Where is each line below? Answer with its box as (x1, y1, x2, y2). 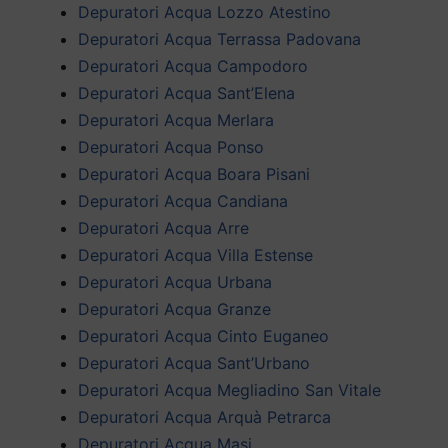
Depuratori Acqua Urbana (78, 271, 272, 292)
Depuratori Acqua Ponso (78, 136, 264, 157)
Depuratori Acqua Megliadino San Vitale (78, 379, 381, 400)
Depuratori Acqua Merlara (78, 109, 274, 130)
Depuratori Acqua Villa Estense (78, 244, 313, 265)
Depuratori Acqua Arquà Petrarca (78, 406, 331, 427)
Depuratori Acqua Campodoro (78, 55, 308, 76)
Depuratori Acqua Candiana (78, 190, 288, 211)
